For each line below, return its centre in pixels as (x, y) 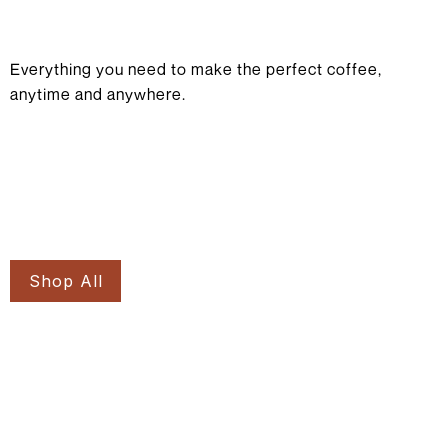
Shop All (66, 281)
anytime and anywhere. (98, 94)
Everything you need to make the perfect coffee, (196, 69)
